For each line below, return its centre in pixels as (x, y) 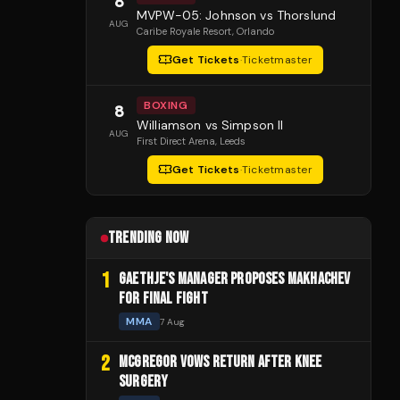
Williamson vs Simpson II (210, 125)
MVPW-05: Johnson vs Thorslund (237, 16)
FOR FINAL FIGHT (163, 299)
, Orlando (253, 32)
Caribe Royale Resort (184, 32)
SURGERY (144, 382)
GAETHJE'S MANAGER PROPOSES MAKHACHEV (235, 279)
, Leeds (230, 142)
